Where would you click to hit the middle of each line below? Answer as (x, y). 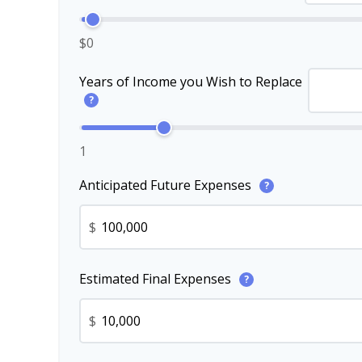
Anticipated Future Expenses (167, 185)
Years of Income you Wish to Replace (191, 81)
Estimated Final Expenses (157, 278)
